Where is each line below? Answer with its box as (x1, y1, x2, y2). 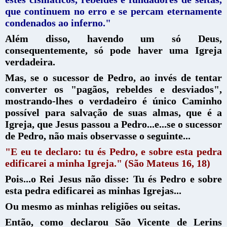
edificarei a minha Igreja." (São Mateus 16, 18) (5, 157, 210, 169)
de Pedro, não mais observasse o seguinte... (5, 130, 191, 141)
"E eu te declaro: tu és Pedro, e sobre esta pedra (5, 145, 222, 157)
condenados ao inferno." (5, 17, 111, 28)
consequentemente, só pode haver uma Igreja (5, 44, 222, 56)
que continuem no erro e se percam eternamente (5, 5, 222, 17)
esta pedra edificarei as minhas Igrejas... (5, 184, 181, 196)
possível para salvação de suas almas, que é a (5, 106, 222, 118)
